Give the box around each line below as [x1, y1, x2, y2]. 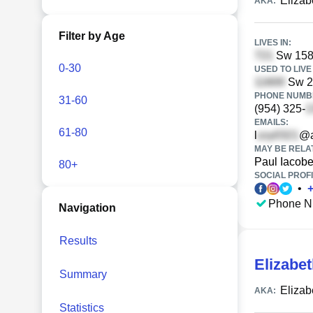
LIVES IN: [254, 38, 291, 48]
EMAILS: [254, 117, 289, 127]
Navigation [59, 202, 116, 214]
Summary [59, 268, 107, 280]
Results [59, 235, 97, 247]
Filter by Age [59, 30, 125, 42]
